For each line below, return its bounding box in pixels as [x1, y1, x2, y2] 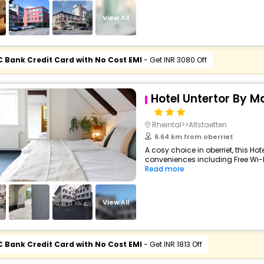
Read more [144, 164, 184, 174]
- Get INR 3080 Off [141, 55, 207, 65]
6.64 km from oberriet [154, 132, 233, 141]
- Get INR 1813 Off [141, 239, 202, 249]
